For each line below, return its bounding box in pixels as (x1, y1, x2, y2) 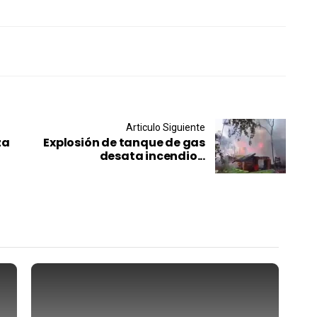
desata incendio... (99, 148, 205, 165)
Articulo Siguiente (126, 122, 205, 134)
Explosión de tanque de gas (43, 134, 205, 151)
